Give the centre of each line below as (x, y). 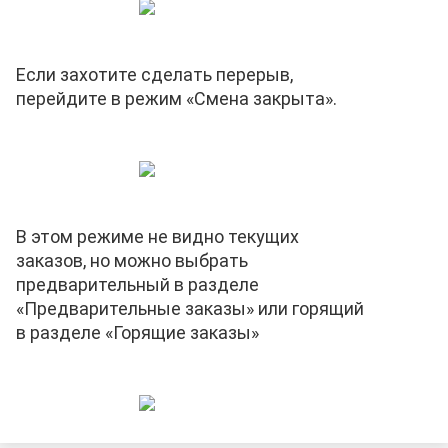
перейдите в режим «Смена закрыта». (176, 99)
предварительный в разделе (137, 285)
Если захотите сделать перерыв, (154, 75)
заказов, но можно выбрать (132, 261)
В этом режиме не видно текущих (157, 237)
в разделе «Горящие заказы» (137, 333)
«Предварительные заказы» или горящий (190, 309)
